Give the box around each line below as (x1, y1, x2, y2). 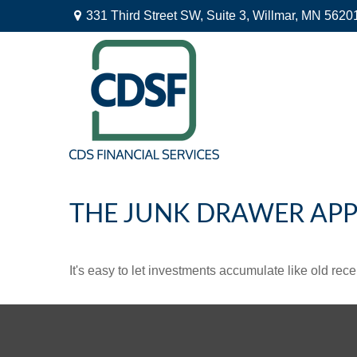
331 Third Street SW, (85, 9, 206, 22)
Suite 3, (206, 9, 249, 22)
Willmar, (252, 9, 298, 22)
